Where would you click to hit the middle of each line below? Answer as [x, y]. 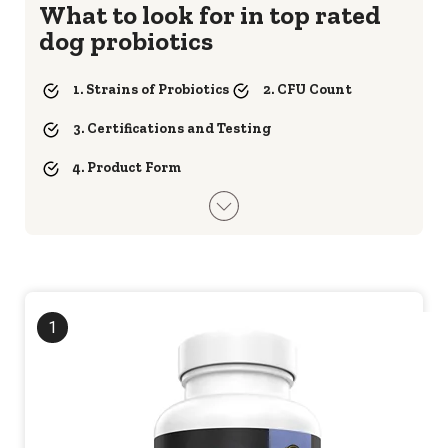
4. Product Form [127, 167]
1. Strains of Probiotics [151, 89]
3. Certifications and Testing [172, 128]
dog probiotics [126, 41]
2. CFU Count [307, 89]
